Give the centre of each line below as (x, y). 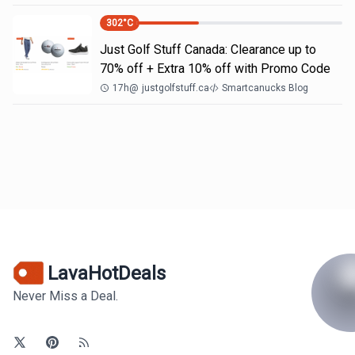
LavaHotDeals (107, 273)
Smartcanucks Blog (265, 88)
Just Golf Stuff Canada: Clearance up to (208, 50)
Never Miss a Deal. (65, 296)
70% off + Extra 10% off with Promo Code (215, 69)
